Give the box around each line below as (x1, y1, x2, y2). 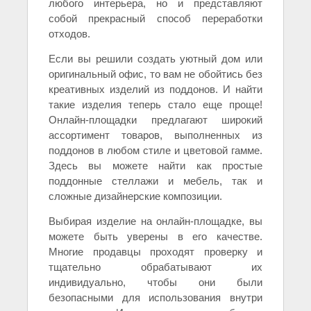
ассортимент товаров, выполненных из (49, 129, 262, 142)
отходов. (49, 28, 90, 40)
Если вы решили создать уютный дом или (49, 53, 262, 65)
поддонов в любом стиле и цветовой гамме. (49, 144, 262, 157)
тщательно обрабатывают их (49, 261, 262, 274)
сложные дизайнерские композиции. (49, 190, 222, 203)
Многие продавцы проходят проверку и (49, 246, 262, 258)
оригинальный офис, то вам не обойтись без (49, 68, 262, 81)
